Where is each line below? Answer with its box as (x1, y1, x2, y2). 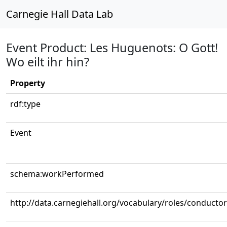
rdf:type (10, 98, 41, 109)
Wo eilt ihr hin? (6, 54, 89, 70)
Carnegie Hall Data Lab (6, 7, 113, 21)
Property (10, 78, 45, 89)
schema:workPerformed (10, 168, 104, 179)
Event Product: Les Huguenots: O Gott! (6, 40, 218, 56)
